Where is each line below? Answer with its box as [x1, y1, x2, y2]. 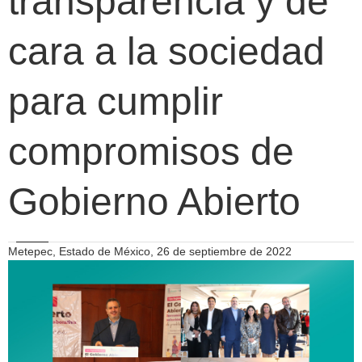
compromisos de [8, 130, 294, 173]
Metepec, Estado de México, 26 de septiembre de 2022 [8, 245, 292, 258]
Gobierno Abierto [8, 180, 301, 223]
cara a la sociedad [8, 30, 325, 73]
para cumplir [8, 80, 223, 123]
